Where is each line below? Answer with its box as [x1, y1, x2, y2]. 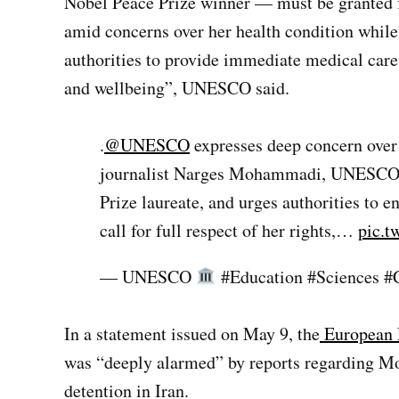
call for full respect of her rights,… [100, 218, 358, 242]
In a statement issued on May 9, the [64, 322, 320, 346]
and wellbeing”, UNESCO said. [64, 76, 289, 100]
